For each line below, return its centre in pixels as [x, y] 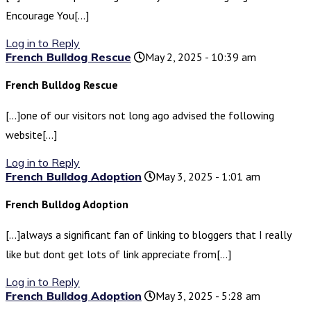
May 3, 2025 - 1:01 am [208, 177]
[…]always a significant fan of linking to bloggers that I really [148, 235]
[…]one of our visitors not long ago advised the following [140, 116]
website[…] [31, 135]
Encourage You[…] [47, 16]
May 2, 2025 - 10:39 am [201, 57]
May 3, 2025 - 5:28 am [208, 296]
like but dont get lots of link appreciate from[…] [118, 254]
